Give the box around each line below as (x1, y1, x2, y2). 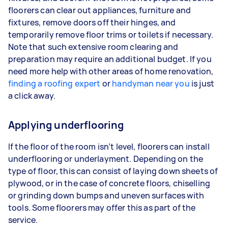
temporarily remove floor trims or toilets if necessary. (8, 29, 214, 40)
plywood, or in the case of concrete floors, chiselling (8, 178, 211, 189)
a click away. (8, 90, 55, 101)
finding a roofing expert (8, 78, 101, 89)
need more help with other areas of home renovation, (8, 66, 214, 77)
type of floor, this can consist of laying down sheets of (8, 165, 218, 177)
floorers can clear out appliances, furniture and (8, 5, 191, 16)
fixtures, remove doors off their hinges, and (8, 17, 176, 28)
